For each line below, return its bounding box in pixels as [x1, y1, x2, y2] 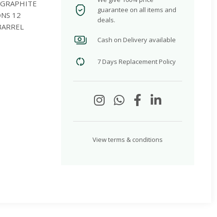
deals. [97, 15, 115, 25]
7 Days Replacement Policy [97, 57, 176, 66]
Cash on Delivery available [97, 35, 176, 44]
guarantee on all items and [97, 5, 176, 15]
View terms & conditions [92, 135, 163, 144]
